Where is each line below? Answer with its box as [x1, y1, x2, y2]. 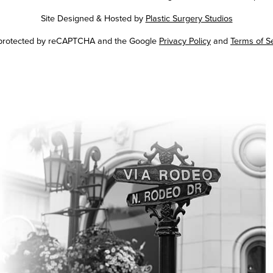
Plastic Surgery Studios [145, 12, 233, 25]
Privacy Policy [159, 34, 211, 48]
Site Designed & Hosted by [40, 12, 146, 25]
